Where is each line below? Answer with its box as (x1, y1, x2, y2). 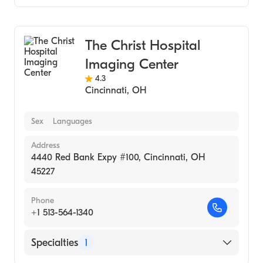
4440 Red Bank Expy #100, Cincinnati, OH (31, 152, 205, 163)
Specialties (31, 236, 78, 249)
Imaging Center (85, 56, 178, 72)
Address (31, 140, 60, 150)
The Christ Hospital (85, 37, 200, 53)
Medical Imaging (31, 6, 105, 19)
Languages (53, 116, 92, 126)
